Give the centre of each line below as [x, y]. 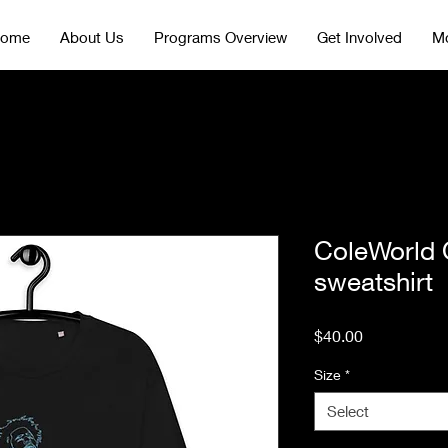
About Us [91, 37]
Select [348, 410]
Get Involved [359, 37]
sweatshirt [373, 281]
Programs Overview [220, 37]
